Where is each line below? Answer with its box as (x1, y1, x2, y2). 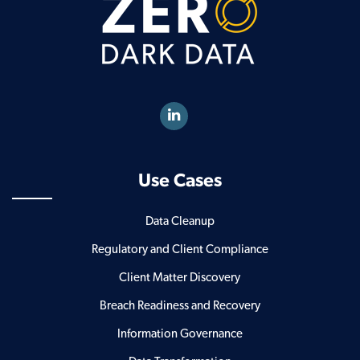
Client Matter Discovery (119, 271, 241, 284)
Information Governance (117, 327, 243, 340)
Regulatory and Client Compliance (91, 243, 268, 256)
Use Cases (137, 171, 222, 190)
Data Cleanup (145, 215, 215, 227)
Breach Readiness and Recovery (99, 299, 260, 312)
